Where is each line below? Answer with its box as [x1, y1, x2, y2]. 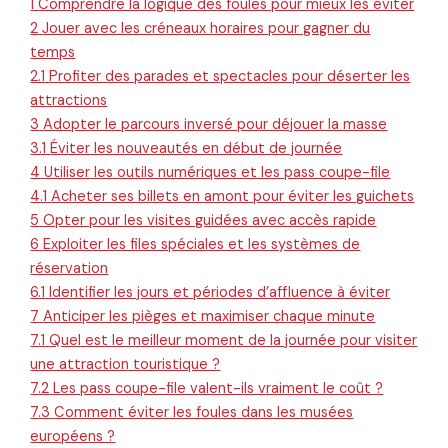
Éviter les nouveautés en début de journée [50, 139, 343, 159]
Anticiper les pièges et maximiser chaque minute [43, 307, 376, 327]
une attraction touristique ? [30, 355, 221, 375]
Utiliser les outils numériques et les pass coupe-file [44, 163, 391, 183]
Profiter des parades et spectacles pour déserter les [49, 67, 411, 87]
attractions [30, 91, 108, 111]
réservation [30, 259, 109, 279]
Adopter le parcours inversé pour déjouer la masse [43, 115, 388, 135]
